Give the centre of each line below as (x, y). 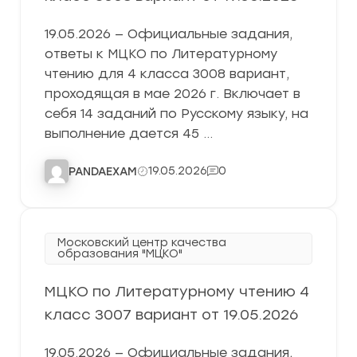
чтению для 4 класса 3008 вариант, (167, 74)
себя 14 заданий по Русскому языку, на (177, 114)
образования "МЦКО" (120, 254)
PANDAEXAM (103, 172)
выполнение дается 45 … (129, 133)
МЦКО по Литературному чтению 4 (177, 292)
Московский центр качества (142, 243)
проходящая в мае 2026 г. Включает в (173, 94)
